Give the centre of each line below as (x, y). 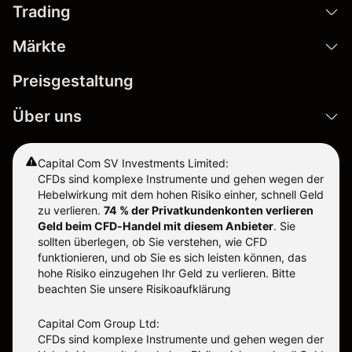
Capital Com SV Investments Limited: (133, 163)
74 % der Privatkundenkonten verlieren (209, 211)
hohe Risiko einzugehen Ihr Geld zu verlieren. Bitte (167, 273)
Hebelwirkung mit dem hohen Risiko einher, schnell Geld (181, 195)
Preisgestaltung (73, 81)
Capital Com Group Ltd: (99, 324)
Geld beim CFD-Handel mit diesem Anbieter (156, 226)
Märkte (39, 47)
